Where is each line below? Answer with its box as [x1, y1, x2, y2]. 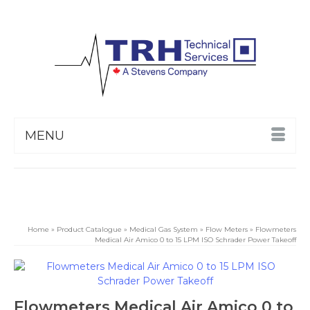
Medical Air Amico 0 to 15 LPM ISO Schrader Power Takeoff [95, 235, 296, 244]
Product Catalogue [57, 225, 122, 234]
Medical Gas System [129, 225, 198, 234]
